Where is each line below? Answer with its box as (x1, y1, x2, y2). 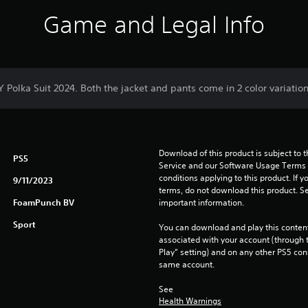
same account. (158, 258, 214, 271)
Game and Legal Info (43, 11, 265, 38)
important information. (158, 197, 244, 209)
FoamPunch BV (12, 197, 74, 208)
